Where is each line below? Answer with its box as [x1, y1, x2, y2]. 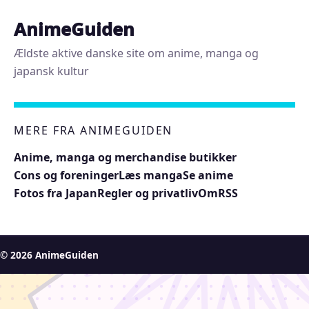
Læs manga [119, 167, 183, 183]
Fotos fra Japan [14, 185, 97, 201]
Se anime [183, 167, 233, 183]
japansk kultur [14, 63, 89, 79]
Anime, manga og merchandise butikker [14, 149, 237, 165]
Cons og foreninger [14, 167, 119, 183]
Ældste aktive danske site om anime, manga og [14, 45, 259, 61]
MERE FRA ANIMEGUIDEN [14, 122, 173, 138]
